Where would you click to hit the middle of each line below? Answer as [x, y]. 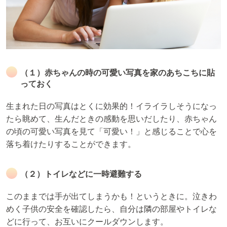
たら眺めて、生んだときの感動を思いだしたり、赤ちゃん [111, 119]
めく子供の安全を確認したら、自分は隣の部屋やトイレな [111, 209]
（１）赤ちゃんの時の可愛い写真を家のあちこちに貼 [118, 72]
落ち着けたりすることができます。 [71, 144]
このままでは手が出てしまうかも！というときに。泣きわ [111, 196]
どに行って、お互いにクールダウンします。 [87, 221]
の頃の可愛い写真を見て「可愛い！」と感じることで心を [111, 131]
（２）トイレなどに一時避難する [81, 174]
